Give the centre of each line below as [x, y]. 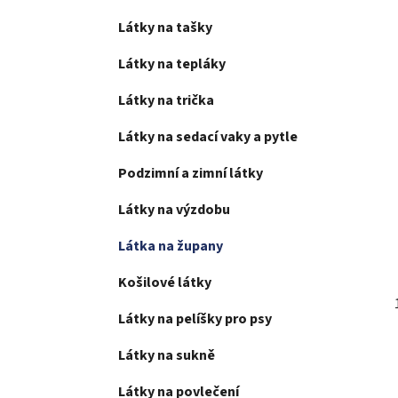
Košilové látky [165, 283]
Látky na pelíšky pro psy [195, 319]
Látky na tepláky [172, 64]
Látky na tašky [165, 28]
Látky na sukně [167, 356]
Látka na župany [171, 247]
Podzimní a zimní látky [191, 174]
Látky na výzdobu [174, 210]
